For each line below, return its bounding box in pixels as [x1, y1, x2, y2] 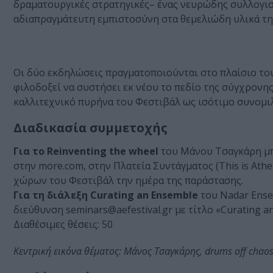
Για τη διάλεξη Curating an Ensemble [13, 188, 198, 202]
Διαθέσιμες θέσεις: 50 [13, 218, 113, 232]
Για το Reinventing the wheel [13, 144, 158, 158]
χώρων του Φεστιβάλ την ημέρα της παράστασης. [13, 174, 243, 188]
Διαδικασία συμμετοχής [13, 119, 168, 136]
